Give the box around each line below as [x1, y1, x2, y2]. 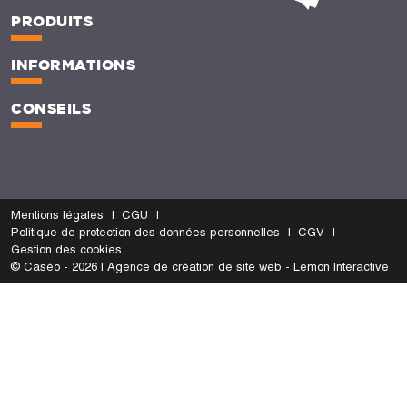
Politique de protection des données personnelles [11, 224, 280, 239]
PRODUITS [11, 10, 93, 31]
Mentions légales [11, 207, 104, 222]
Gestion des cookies [11, 242, 122, 256]
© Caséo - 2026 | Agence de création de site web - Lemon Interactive [11, 259, 389, 273]
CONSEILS [11, 97, 91, 118]
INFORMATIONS [11, 54, 135, 74]
